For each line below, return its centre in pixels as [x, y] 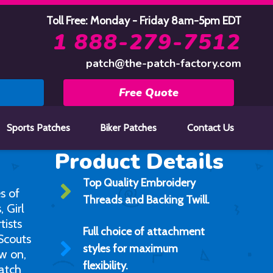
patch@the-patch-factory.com [164, 63]
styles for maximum [130, 249]
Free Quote [149, 93]
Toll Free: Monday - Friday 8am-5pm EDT [144, 21]
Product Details [139, 162]
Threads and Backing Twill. [146, 200]
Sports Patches [38, 128]
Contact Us [210, 128]
